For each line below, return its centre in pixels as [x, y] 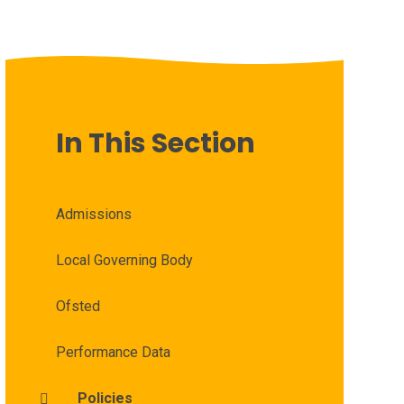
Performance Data [113, 353]
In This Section [155, 144]
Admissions [93, 215]
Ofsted [78, 307]
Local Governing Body [124, 261]
